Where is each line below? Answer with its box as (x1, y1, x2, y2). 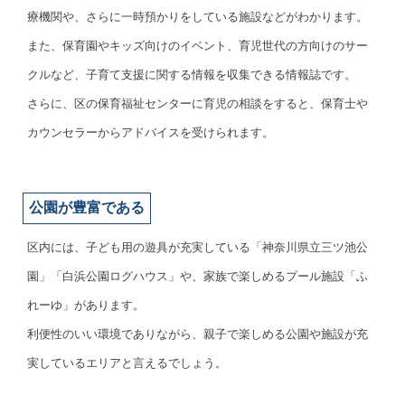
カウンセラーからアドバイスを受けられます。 (27, 126, 274, 140)
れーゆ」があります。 (27, 298, 145, 313)
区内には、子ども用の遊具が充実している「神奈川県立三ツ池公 (27, 240, 368, 255)
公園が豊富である (29, 200, 145, 216)
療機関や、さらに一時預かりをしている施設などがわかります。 (27, 10, 368, 24)
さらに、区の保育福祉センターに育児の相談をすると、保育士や (27, 97, 368, 111)
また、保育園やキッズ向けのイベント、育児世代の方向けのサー (27, 39, 368, 53)
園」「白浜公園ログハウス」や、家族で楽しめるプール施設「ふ (27, 269, 368, 284)
